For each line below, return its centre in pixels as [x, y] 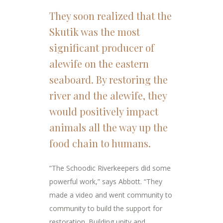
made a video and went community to [111, 195]
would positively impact [104, 111]
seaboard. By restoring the [109, 80]
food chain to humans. [100, 143]
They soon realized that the [111, 16]
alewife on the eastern [99, 64]
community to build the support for [106, 209]
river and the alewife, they [108, 96]
